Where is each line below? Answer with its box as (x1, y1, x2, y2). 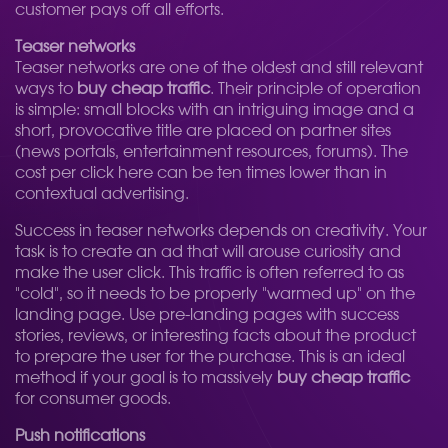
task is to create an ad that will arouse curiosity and (15, 244, 401, 260)
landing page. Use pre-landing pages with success (15, 307, 399, 323)
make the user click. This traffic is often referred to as (15, 265, 404, 281)
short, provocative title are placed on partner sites (15, 123, 391, 139)
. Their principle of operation (210, 81, 421, 97)
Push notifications (15, 428, 145, 444)
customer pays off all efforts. (15, 2, 224, 18)
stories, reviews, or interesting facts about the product (15, 328, 416, 344)
